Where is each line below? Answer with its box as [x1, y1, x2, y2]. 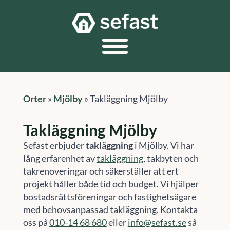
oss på [23, 217, 49, 228]
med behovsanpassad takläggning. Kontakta [23, 204, 198, 215]
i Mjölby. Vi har [132, 140, 194, 151]
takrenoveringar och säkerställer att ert [23, 165, 179, 177]
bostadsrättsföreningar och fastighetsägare [23, 191, 196, 202]
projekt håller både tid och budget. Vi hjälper [23, 178, 199, 189]
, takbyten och [143, 152, 199, 164]
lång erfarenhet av [23, 152, 97, 164]
